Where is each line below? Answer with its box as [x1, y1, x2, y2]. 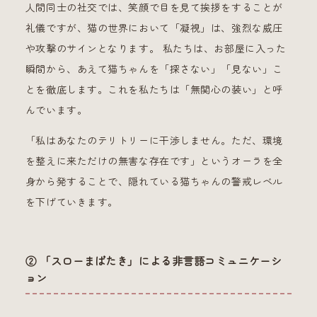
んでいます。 [25, 104, 88, 117]
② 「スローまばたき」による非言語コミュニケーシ [25, 255, 282, 269]
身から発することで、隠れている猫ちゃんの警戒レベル [25, 175, 283, 189]
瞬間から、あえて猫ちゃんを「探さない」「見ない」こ [25, 63, 283, 76]
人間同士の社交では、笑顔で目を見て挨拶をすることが [25, 1, 283, 15]
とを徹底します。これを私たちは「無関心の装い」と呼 [25, 83, 283, 97]
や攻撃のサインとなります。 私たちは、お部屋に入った [25, 42, 287, 56]
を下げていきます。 [25, 196, 118, 209]
